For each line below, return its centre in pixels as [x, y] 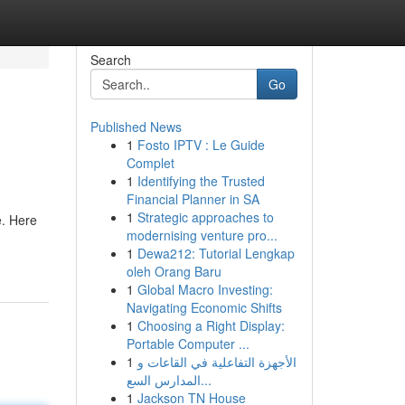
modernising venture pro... [202, 235]
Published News [136, 127]
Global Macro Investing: [205, 289]
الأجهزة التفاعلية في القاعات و [217, 362]
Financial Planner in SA [193, 199]
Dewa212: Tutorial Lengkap [216, 253]
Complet [150, 163]
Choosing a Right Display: [211, 325]
